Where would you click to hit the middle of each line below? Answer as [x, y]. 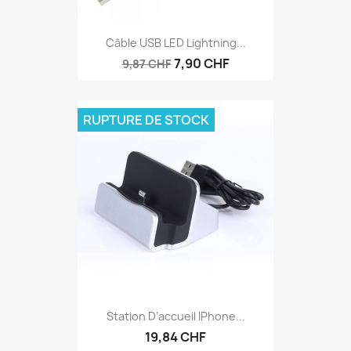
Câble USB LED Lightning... [175, 42]
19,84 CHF [175, 337]
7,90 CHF [201, 63]
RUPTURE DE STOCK [146, 119]
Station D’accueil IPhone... [175, 316]
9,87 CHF [147, 63]
